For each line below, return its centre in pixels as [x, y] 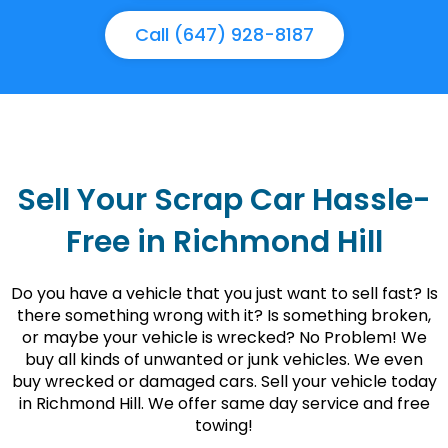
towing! [224, 425]
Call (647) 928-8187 [224, 34]
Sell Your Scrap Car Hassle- [224, 199]
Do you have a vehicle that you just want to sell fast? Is [224, 293]
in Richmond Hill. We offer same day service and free [224, 403]
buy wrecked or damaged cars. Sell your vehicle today [224, 381]
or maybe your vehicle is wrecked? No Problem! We [224, 337]
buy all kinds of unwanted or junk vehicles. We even [224, 359]
